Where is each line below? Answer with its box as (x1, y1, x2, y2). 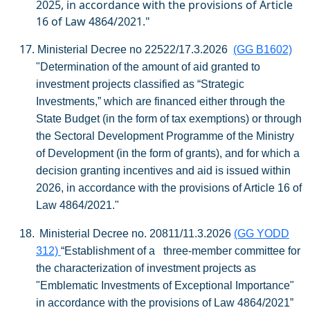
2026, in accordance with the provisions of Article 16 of (36, 182, 302, 194)
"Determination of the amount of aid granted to (36, 61, 260, 73)
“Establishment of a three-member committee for (61, 245, 300, 257)
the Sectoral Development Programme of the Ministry (36, 130, 294, 142)
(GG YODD (234, 228, 289, 239)
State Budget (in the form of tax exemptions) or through (36, 113, 302, 125)
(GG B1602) (233, 44, 292, 55)
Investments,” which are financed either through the (36, 95, 285, 107)
